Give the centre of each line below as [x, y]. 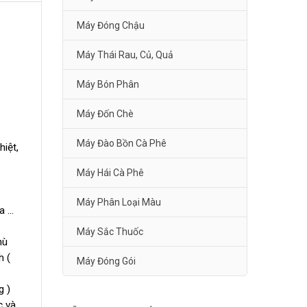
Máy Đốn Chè [105, 114]
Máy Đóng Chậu [111, 26]
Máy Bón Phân [108, 85]
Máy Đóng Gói [106, 261]
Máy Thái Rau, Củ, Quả [125, 55]
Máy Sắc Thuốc [110, 232]
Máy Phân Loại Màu [119, 202]
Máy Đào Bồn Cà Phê [122, 144]
